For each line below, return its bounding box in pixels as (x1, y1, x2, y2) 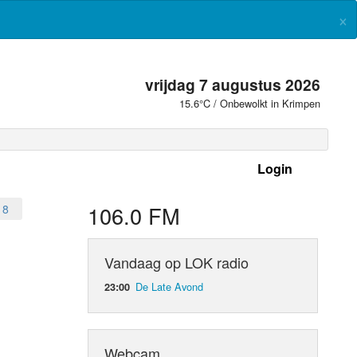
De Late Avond (135, 278, 204, 294)
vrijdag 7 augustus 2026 (145, 73, 321, 96)
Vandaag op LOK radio (104, 251, 249, 273)
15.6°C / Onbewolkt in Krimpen (179, 96, 321, 111)
